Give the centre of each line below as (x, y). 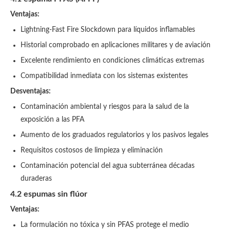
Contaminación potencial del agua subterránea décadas (108, 166)
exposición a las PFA (52, 120)
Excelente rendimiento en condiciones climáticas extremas (112, 61)
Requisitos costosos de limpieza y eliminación (92, 150)
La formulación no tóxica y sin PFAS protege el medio (105, 225)
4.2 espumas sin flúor (49, 194)
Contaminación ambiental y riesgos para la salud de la (105, 107)
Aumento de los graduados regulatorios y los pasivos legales (114, 135)
